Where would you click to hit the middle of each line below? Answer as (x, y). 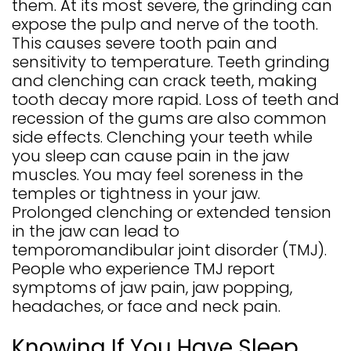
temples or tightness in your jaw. (136, 194)
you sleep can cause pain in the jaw (150, 156)
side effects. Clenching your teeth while (162, 138)
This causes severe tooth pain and (145, 43)
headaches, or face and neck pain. (146, 307)
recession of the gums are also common (169, 119)
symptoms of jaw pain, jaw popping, (152, 288)
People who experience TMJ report (143, 269)
